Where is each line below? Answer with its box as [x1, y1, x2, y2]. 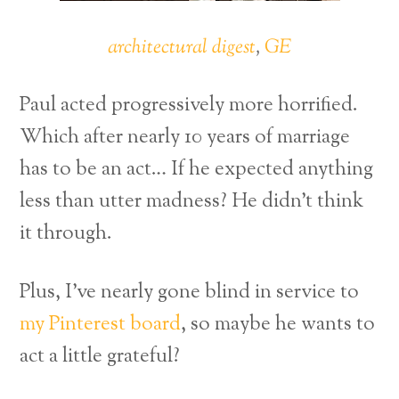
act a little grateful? [20, 341, 181, 371]
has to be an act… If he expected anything [20, 155, 374, 185]
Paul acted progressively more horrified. [20, 91, 359, 121]
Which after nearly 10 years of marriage [20, 123, 351, 153]
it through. [20, 219, 113, 249]
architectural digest [108, 33, 256, 63]
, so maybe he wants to [181, 309, 376, 339]
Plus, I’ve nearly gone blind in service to [20, 277, 360, 307]
